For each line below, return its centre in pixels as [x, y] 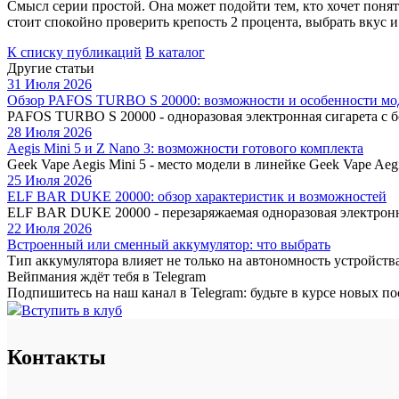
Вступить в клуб [72, 311]
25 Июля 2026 [49, 181]
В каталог [175, 53]
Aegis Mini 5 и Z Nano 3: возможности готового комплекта [185, 149]
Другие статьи [51, 69]
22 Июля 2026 [49, 229]
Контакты [57, 358]
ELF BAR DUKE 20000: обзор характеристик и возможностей [197, 197]
